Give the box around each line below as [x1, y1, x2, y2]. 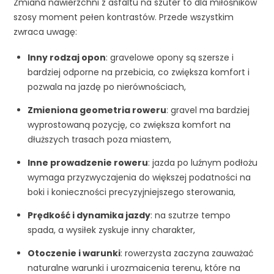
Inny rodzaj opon [27, 51, 106, 64]
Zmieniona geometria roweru [27, 104, 166, 116]
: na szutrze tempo [150, 209, 231, 221]
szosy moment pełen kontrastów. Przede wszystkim [13, 10, 234, 23]
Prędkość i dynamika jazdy [27, 209, 150, 221]
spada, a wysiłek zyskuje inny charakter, [27, 224, 195, 236]
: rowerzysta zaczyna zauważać [120, 247, 254, 259]
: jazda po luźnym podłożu [147, 157, 257, 169]
